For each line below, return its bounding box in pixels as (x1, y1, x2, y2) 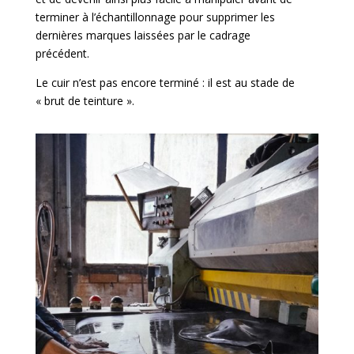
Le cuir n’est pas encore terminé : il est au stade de (35, 75, 295, 91)
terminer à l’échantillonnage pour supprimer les (35, 9, 275, 25)
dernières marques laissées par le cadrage (35, 28, 250, 43)
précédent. (35, 46, 89, 62)
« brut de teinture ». (35, 93, 134, 109)
